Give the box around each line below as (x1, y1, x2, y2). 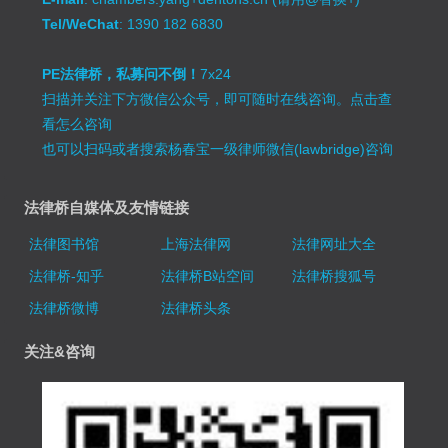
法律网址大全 (291, 235, 376, 252)
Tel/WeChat (42, 15, 120, 32)
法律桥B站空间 (160, 267, 254, 284)
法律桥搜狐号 (291, 267, 376, 284)
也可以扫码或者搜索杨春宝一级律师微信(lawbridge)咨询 (42, 140, 394, 157)
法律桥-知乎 (29, 267, 105, 284)
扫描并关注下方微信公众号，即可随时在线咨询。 (42, 90, 351, 107)
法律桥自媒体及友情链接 (24, 198, 190, 216)
